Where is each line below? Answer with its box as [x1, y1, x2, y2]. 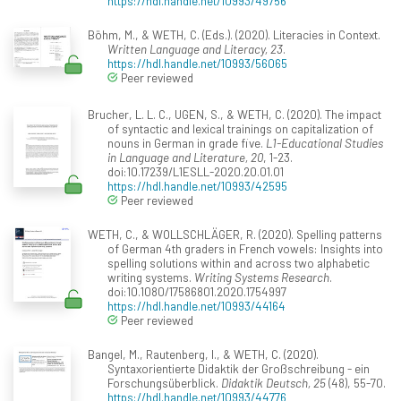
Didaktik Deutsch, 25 [221, 375, 326, 391]
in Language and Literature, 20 [107, 149, 263, 166]
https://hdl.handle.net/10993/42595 [107, 178, 287, 194]
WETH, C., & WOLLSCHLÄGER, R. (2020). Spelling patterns [87, 226, 382, 243]
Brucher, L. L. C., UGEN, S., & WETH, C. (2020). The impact [87, 107, 381, 123]
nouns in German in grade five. [107, 135, 266, 151]
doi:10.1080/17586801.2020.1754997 [107, 284, 286, 300]
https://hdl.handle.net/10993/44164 [107, 298, 286, 314]
